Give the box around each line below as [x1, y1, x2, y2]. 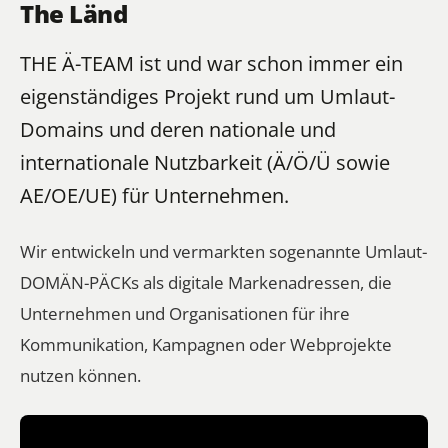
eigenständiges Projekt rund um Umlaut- [20, 82, 395, 110]
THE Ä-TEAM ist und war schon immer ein [20, 49, 403, 77]
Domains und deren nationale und [20, 115, 336, 143]
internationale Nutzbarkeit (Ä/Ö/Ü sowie [20, 148, 390, 176]
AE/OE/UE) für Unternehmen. [20, 181, 289, 209]
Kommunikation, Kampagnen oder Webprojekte [20, 331, 392, 356]
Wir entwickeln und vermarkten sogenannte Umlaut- [20, 238, 427, 263]
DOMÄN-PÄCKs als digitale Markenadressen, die [20, 269, 392, 294]
